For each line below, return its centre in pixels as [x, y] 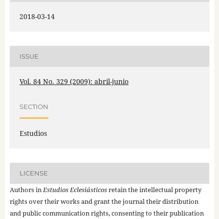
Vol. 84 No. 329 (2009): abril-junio [74, 81]
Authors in [26, 189]
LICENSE [33, 173]
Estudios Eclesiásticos [75, 189]
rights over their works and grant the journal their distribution [104, 201]
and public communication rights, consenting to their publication [107, 213]
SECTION [34, 107]
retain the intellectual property [154, 189]
